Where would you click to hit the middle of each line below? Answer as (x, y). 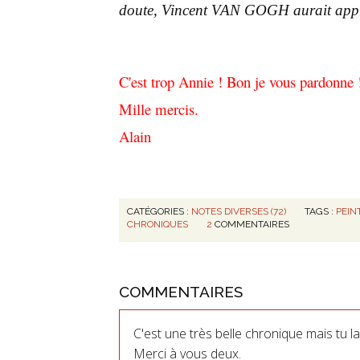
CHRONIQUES (157, 225)
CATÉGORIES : (159, 212)
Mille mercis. (159, 108)
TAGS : (320, 212)
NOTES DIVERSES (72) (239, 212)
